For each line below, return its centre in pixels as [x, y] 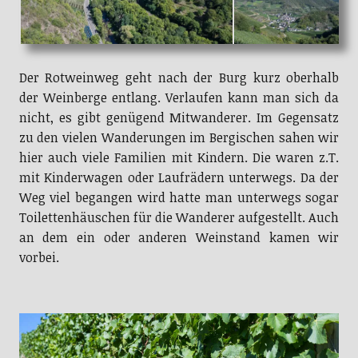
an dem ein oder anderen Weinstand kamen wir [179, 238]
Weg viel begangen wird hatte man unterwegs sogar [179, 198]
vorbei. [39, 258]
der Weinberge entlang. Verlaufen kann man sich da [179, 98]
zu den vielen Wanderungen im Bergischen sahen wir [179, 138]
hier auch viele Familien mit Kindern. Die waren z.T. [179, 158]
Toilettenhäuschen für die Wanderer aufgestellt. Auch [179, 218]
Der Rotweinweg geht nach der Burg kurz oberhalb [179, 78]
